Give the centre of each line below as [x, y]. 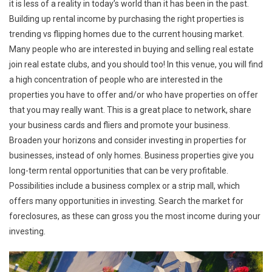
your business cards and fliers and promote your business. [120, 125]
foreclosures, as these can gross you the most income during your [135, 216]
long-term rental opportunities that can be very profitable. [119, 170]
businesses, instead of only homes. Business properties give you [131, 155]
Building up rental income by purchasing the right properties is [127, 19]
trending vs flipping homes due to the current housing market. [127, 34]
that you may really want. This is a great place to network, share [130, 110]
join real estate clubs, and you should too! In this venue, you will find [136, 64]
